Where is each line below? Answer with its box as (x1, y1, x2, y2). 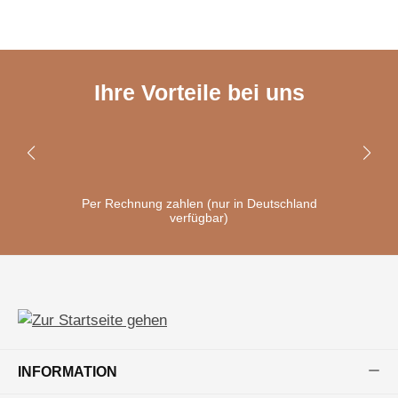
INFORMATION (18, 363, 117, 379)
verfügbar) (170, 211, 228, 226)
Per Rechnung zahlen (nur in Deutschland (81, 196, 317, 211)
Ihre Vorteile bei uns (93, 80, 305, 106)
